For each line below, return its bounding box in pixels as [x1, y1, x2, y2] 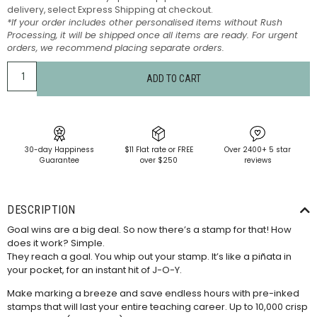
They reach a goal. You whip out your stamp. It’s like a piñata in [7, 249, 292, 263]
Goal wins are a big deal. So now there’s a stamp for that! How [7, 222, 292, 236]
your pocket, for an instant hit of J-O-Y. [7, 263, 182, 277]
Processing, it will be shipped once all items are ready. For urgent [7, 29, 298, 42]
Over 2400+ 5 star [224, 144, 291, 156]
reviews [243, 155, 272, 166]
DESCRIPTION [7, 202, 76, 217]
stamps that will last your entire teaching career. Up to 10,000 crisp [7, 300, 308, 314]
